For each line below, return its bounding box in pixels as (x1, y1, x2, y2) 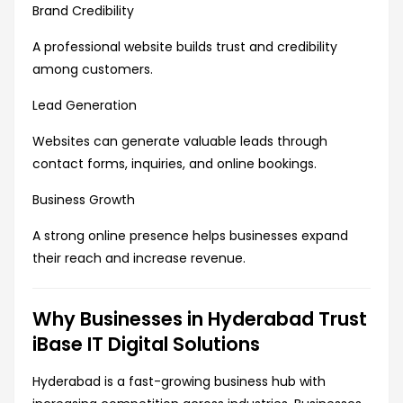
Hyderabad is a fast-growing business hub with (32, 372, 326, 391)
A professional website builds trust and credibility (32, 38, 337, 57)
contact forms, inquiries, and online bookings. (32, 155, 317, 174)
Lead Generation (32, 96, 137, 115)
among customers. (32, 60, 153, 79)
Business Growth (32, 191, 135, 210)
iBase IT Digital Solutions (32, 331, 260, 358)
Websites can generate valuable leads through (32, 132, 327, 151)
